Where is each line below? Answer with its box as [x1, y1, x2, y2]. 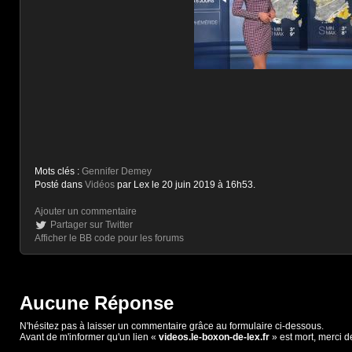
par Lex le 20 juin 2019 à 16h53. [115, 179, 255, 190]
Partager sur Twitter [50, 219, 133, 230]
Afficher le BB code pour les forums [35, 233, 184, 244]
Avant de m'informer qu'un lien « [20, 332, 159, 343]
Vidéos [85, 179, 115, 190]
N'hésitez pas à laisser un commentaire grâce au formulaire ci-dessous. [20, 321, 324, 332]
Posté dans [35, 179, 85, 190]
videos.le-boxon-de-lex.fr [159, 332, 269, 343]
